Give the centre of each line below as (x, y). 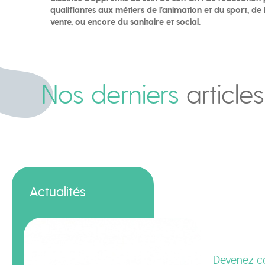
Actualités (58, 192)
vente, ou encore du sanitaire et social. (125, 22)
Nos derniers (114, 94)
